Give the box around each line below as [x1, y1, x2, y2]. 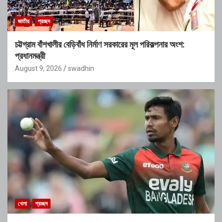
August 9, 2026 [15, 64, 62, 73]
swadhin [68, 64, 94, 73]
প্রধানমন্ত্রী [15, 51, 45, 61]
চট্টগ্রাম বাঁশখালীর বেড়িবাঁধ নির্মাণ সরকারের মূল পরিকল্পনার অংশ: [15, 39, 185, 50]
